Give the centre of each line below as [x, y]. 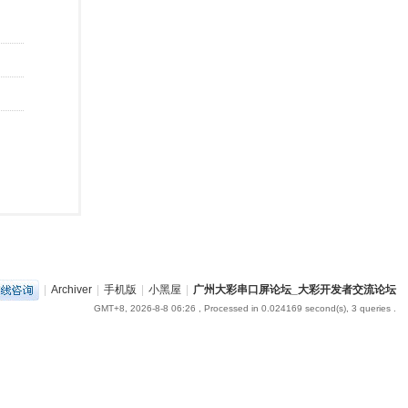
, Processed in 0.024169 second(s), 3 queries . [296, 308]
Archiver [71, 289]
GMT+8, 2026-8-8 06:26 [144, 308]
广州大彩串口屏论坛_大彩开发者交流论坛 [294, 289]
